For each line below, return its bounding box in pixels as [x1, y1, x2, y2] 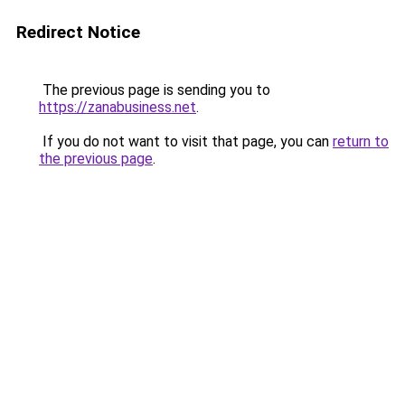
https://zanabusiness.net [39, 99, 196, 116]
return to [333, 133, 389, 150]
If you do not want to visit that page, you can [39, 133, 333, 150]
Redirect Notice [16, 22, 140, 42]
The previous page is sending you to [39, 81, 270, 99]
